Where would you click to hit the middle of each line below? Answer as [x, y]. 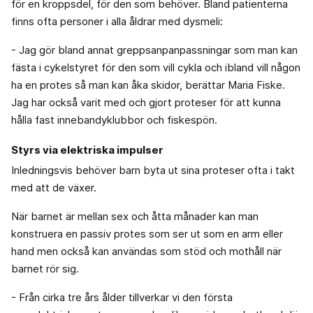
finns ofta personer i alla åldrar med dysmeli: [117, 21]
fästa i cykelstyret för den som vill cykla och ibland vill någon [156, 67]
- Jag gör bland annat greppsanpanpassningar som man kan [154, 50]
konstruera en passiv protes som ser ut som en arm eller [147, 233]
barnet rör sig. [45, 268]
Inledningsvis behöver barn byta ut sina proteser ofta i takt [153, 170]
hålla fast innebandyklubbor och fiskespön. [114, 119]
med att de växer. [54, 187]
